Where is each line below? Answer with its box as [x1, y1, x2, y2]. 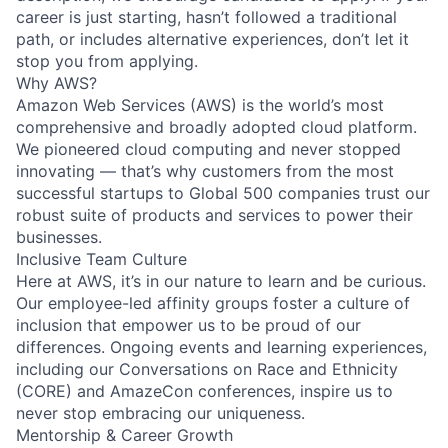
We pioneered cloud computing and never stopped [16, 138, 401, 159]
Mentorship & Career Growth [16, 424, 233, 445]
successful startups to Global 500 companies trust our [16, 182, 430, 203]
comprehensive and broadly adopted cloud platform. [16, 116, 417, 137]
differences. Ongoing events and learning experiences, [16, 336, 427, 357]
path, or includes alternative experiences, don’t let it [16, 28, 409, 49]
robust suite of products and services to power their [16, 204, 413, 225]
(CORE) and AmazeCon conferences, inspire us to [16, 380, 393, 401]
